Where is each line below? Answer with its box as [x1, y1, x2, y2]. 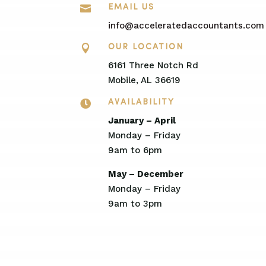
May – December [107, 168, 183, 179]
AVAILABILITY [107, 97, 175, 107]
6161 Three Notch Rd [107, 60, 198, 71]
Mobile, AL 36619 [107, 75, 180, 86]
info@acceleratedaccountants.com [107, 20, 264, 31]
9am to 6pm [107, 144, 162, 156]
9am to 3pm [107, 198, 162, 209]
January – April [107, 115, 176, 126]
